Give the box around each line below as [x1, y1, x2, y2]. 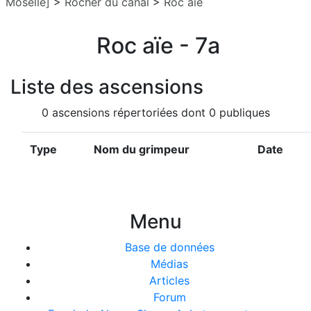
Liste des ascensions [10, 75, 203, 99]
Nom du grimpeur [94, 142, 190, 156]
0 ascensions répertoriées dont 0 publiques [41, 106, 270, 119]
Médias [151, 257, 188, 271]
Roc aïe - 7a [96, 32, 220, 59]
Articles [149, 274, 190, 287]
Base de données [124, 240, 215, 254]
